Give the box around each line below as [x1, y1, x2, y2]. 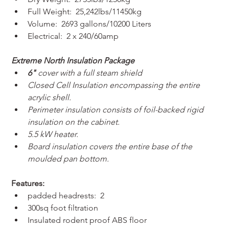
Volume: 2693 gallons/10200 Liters [28, 19, 152, 29]
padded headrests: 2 [28, 191, 105, 201]
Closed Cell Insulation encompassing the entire [28, 80, 202, 90]
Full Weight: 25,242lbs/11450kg [28, 7, 142, 17]
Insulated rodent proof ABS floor [28, 215, 147, 225]
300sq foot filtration [28, 203, 99, 213]
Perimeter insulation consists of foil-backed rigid [28, 105, 206, 115]
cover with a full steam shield [36, 68, 143, 78]
